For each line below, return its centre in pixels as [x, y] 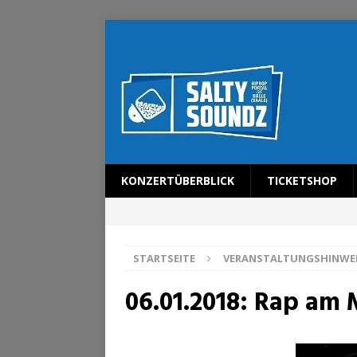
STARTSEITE [164, 258]
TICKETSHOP [302, 180]
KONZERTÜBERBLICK [178, 180]
